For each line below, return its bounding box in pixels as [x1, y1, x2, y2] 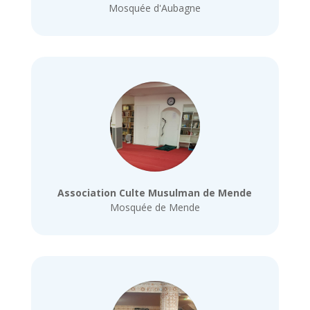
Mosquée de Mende [109, 201, 200, 215]
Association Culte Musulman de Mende [57, 186, 253, 200]
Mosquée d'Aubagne [109, 1, 201, 15]
